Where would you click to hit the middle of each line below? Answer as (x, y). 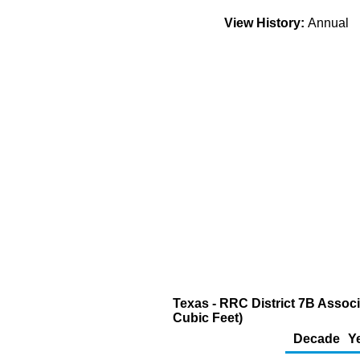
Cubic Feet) (208, 318)
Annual (331, 23)
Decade (317, 339)
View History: (264, 23)
